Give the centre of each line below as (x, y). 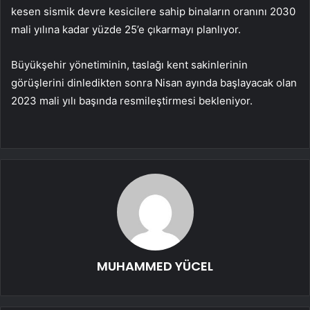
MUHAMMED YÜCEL (155, 266)
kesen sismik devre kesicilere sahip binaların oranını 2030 (153, 11)
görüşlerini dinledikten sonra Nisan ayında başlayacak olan (154, 82)
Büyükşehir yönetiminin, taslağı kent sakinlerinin (129, 64)
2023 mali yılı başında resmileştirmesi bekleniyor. (132, 100)
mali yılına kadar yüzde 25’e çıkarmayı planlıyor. (126, 29)
